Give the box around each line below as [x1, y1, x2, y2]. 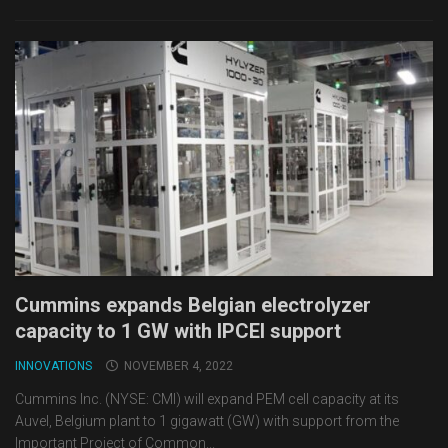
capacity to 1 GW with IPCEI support [15, 319, 341, 344]
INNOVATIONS [15, 359, 92, 374]
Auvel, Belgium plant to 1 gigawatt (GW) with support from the [15, 413, 399, 430]
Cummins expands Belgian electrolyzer [15, 293, 371, 318]
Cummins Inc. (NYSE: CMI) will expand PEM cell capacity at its [15, 391, 399, 408]
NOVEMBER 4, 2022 [124, 359, 233, 374]
